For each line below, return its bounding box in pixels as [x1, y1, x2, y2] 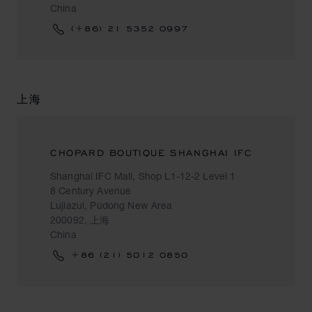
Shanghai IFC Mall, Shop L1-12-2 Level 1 [50, 170, 236, 182]
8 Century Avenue [50, 185, 132, 196]
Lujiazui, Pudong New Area [50, 199, 173, 211]
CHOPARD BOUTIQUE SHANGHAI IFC [50, 147, 253, 159]
